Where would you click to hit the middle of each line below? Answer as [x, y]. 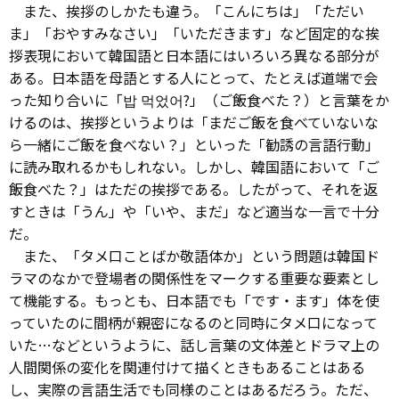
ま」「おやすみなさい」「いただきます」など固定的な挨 [194, 33]
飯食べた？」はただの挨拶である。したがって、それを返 [193, 188]
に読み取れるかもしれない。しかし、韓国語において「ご [194, 166]
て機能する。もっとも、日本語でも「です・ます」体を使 [194, 300]
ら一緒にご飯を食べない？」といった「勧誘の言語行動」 [194, 144]
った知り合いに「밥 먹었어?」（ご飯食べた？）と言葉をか [199, 99]
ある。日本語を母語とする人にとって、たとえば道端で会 [193, 77]
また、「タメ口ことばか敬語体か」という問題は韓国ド [194, 255]
